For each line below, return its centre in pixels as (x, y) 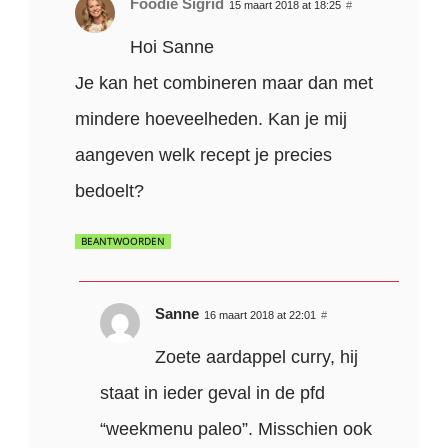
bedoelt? (110, 190)
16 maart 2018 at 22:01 (260, 314)
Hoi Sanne (172, 46)
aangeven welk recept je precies (204, 154)
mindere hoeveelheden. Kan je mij (211, 118)
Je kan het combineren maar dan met (224, 82)
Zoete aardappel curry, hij (257, 356)
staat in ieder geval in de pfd (213, 392)
